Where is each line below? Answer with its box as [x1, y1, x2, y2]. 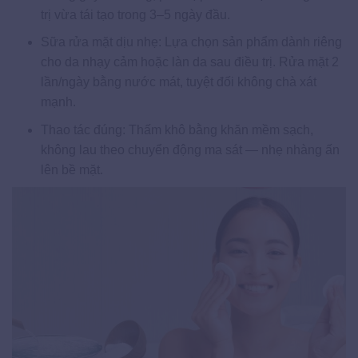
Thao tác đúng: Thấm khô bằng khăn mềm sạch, [40, 122, 313, 137]
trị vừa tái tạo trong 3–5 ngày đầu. [40, 7, 230, 22]
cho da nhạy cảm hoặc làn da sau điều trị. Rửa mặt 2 [40, 55, 339, 70]
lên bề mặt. [40, 162, 103, 177]
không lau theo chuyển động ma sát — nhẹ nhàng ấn [40, 142, 340, 157]
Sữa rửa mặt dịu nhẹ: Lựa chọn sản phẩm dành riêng [40, 35, 342, 50]
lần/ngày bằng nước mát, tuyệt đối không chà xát [40, 75, 316, 89]
